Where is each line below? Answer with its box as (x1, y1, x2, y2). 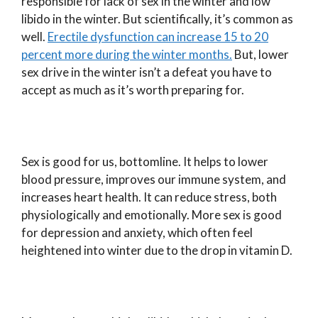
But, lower (232, 46, 289, 62)
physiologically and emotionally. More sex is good (21, 207, 282, 222)
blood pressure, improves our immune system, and (21, 171, 286, 187)
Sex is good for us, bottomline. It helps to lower (21, 153, 268, 169)
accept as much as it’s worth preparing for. (21, 82, 246, 97)
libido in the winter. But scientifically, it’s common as (21, 11, 293, 26)
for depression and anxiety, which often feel (21, 224, 253, 240)
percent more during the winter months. (21, 46, 232, 62)
